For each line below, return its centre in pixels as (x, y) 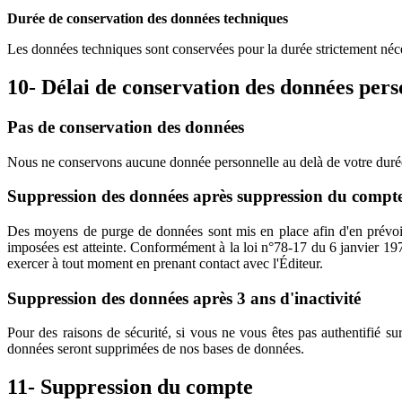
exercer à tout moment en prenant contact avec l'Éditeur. (165, 263)
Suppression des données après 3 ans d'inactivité (184, 298)
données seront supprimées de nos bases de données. (156, 349)
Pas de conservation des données (126, 127)
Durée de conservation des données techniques (148, 18)
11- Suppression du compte (130, 387)
